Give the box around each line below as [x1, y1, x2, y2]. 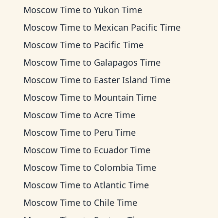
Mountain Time [94, 91, 157, 103]
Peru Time [94, 127, 136, 138]
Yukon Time [94, 4, 142, 16]
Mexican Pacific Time [94, 21, 181, 33]
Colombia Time [94, 162, 156, 173]
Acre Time [94, 109, 135, 121]
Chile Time [94, 197, 137, 208]
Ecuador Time [94, 144, 150, 156]
